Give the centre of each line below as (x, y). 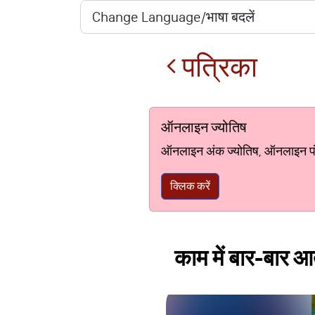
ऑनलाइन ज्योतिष (204, 127)
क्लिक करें (190, 186)
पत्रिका (217, 67)
